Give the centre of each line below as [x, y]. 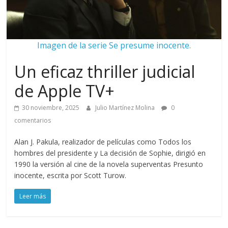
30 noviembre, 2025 [51, 108]
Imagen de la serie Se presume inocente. [114, 45]
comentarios [33, 120]
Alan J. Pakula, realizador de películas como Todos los [103, 142]
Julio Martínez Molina [126, 108]
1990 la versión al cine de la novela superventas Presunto [109, 164]
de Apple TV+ [65, 91]
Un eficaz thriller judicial [105, 72]
